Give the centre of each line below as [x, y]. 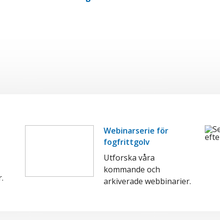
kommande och [132, 169]
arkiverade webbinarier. [147, 181]
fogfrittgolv [126, 142]
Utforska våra [129, 158]
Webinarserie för [136, 131]
